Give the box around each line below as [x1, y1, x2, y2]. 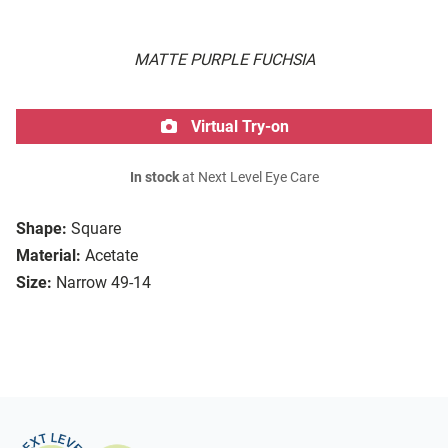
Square [71, 219, 121, 239]
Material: [16, 246, 81, 266]
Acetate [85, 246, 138, 266]
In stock [129, 169, 179, 187]
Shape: [16, 219, 67, 239]
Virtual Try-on [187, 117, 289, 137]
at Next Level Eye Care [178, 169, 319, 187]
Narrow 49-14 [56, 273, 151, 293]
